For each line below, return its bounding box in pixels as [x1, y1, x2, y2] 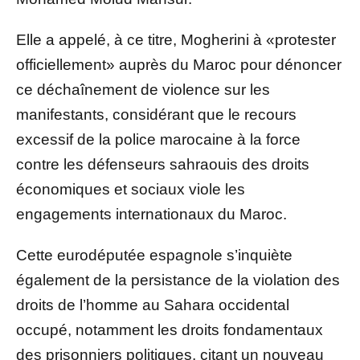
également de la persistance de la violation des [16, 272, 340, 289]
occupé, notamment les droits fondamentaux [16, 321, 323, 339]
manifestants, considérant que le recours [16, 106, 297, 124]
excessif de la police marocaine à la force [16, 131, 301, 149]
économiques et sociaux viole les [16, 181, 245, 198]
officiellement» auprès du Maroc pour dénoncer [16, 56, 342, 74]
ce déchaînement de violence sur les [16, 81, 270, 99]
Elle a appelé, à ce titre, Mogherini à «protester [16, 31, 336, 49]
